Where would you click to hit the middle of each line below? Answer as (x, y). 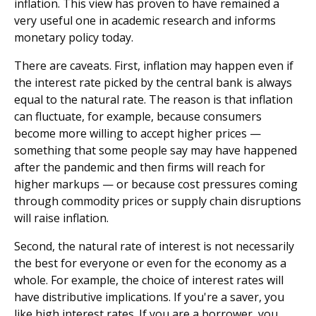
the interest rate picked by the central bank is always (153, 83)
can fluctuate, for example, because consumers (138, 116)
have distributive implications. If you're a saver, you (149, 297)
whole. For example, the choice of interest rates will (149, 280)
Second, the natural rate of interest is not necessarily (154, 246)
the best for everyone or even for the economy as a (150, 263)
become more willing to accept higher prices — (138, 133)
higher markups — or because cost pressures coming (156, 184)
